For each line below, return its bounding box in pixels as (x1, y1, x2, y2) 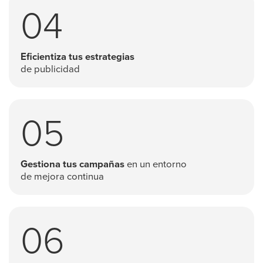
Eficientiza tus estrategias (21, 52, 134, 63)
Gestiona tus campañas (21, 160, 124, 170)
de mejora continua (21, 172, 104, 183)
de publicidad (21, 65, 80, 75)
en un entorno (124, 160, 187, 170)
